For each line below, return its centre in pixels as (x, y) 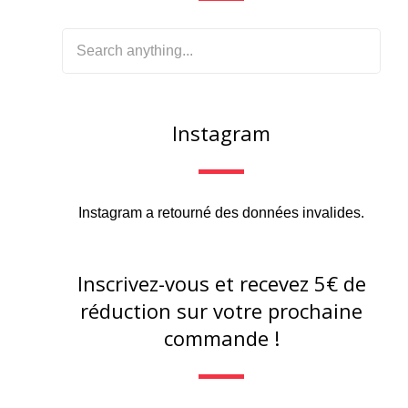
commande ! (221, 338)
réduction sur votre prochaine (221, 311)
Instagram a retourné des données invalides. (221, 213)
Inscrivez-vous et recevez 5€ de (221, 283)
